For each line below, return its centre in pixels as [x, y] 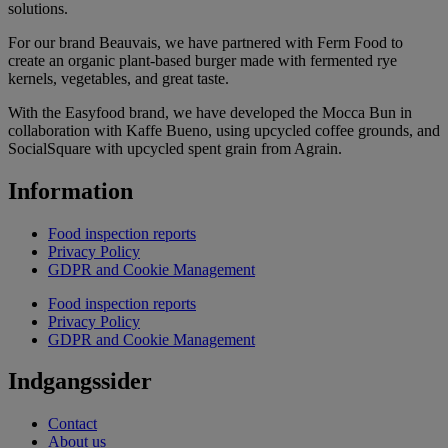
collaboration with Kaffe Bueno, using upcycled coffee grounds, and [224, 130]
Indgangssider [80, 381]
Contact [72, 424]
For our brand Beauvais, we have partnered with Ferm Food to [205, 42]
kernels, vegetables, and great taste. [118, 78]
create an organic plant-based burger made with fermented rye [202, 60]
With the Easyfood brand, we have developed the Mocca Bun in [210, 112]
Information [70, 190]
